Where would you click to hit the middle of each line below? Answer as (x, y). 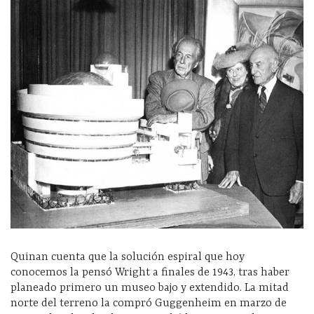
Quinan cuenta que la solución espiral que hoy (128, 258)
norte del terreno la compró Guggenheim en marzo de (149, 304)
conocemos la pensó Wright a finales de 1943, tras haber (150, 273)
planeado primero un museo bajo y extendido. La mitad (150, 288)
